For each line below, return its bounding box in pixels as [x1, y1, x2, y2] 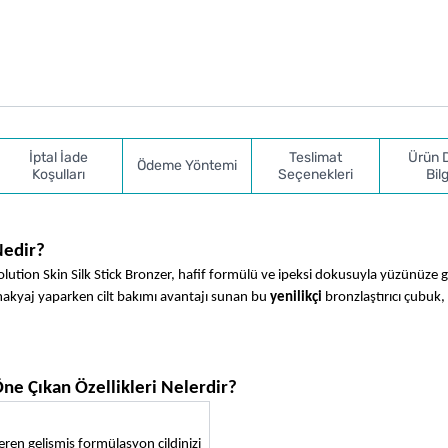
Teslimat [289, 148, 343, 166]
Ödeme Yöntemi [136, 157, 237, 175]
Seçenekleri [278, 165, 354, 183]
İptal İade [28, 148, 88, 166]
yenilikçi [270, 289, 322, 305]
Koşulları [31, 165, 85, 183]
